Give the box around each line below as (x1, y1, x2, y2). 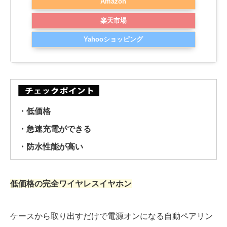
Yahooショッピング (84, 35, 143, 44)
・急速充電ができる (18, 125, 91, 134)
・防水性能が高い (18, 142, 83, 152)
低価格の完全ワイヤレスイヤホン (10, 179, 132, 188)
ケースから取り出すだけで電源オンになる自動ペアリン (10, 212, 213, 221)
